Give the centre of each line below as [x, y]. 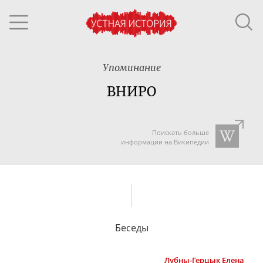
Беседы [131, 227]
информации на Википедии [165, 142]
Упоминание [131, 68]
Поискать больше [180, 132]
